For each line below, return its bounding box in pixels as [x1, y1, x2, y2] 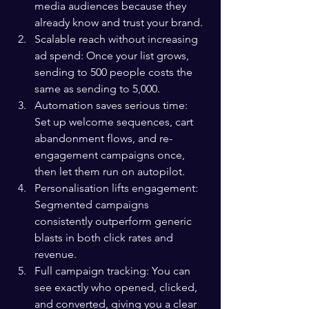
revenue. [34, 248, 77, 261]
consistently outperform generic [34, 215, 195, 228]
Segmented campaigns [34, 198, 152, 211]
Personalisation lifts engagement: [34, 181, 201, 195]
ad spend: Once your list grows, [34, 49, 192, 62]
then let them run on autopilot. [34, 165, 185, 178]
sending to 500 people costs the [34, 66, 195, 79]
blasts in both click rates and [34, 231, 176, 244]
